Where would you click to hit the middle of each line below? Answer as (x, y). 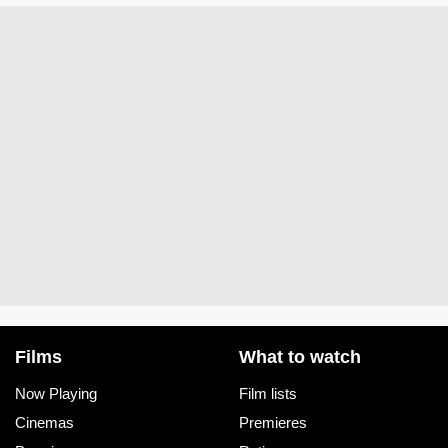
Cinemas (44, 422)
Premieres (273, 422)
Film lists (268, 393)
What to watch (300, 356)
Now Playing (56, 393)
